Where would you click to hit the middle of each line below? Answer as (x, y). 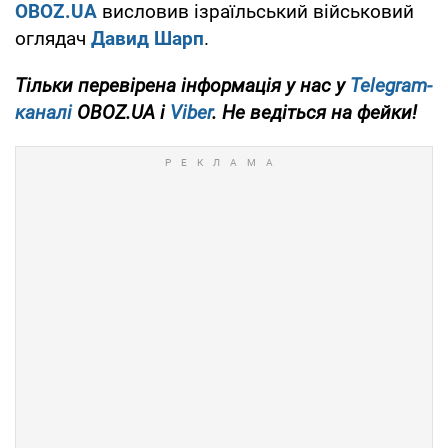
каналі (43, 112)
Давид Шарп (147, 38)
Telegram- (391, 85)
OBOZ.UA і (121, 112)
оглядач (53, 38)
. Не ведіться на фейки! (314, 112)
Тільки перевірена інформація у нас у (182, 85)
